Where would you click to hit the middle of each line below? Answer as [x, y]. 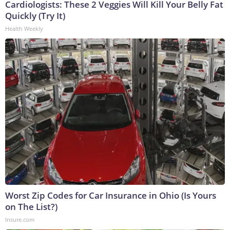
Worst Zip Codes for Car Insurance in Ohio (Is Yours [111, 195]
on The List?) [31, 206]
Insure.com [20, 219]
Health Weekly [24, 28]
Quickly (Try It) [35, 15]
